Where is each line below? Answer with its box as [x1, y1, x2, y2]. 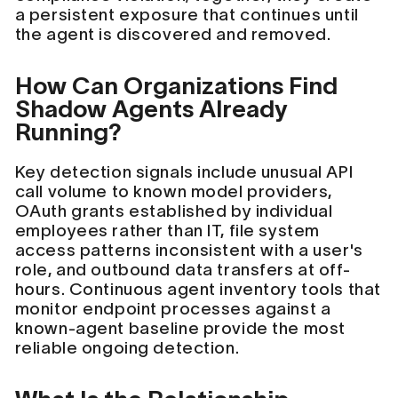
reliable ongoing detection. [14, 338, 240, 357]
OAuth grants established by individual [14, 201, 333, 220]
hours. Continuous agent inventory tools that [14, 279, 381, 298]
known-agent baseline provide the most [14, 318, 346, 338]
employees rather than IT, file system [14, 220, 320, 240]
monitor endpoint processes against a [14, 298, 331, 318]
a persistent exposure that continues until [14, 5, 359, 25]
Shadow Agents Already [14, 96, 287, 122]
